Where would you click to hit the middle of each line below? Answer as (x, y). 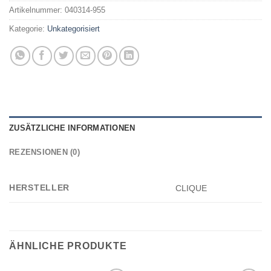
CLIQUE (191, 188)
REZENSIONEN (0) (44, 152)
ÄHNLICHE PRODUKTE (68, 246)
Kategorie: (28, 29)
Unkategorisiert (73, 29)
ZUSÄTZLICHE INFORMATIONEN (72, 128)
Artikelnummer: (37, 10)
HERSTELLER (40, 188)
